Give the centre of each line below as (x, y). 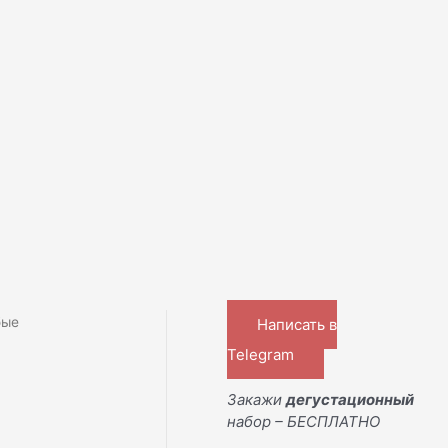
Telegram (261, 354)
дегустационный (350, 399)
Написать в (297, 324)
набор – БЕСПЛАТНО (304, 421)
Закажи (257, 399)
